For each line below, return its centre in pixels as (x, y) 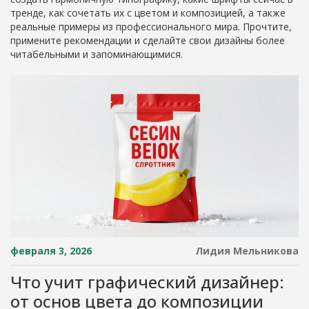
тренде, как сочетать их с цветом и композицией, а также (148, 13)
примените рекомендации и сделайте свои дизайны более (148, 40)
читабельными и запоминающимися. (97, 54)
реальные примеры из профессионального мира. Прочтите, (151, 27)
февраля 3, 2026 (51, 251)
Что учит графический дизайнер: (147, 282)
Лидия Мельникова (247, 251)
